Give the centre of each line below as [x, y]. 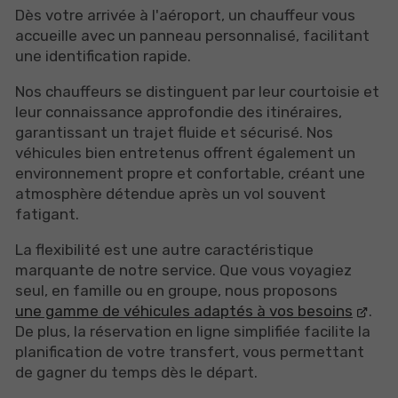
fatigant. [47, 214]
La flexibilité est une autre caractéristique [164, 249]
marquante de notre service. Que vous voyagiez [183, 270]
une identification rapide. [103, 56]
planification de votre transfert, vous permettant [190, 351]
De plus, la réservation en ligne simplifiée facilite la [193, 331]
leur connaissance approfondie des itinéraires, [179, 111]
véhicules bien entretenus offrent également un [185, 152]
